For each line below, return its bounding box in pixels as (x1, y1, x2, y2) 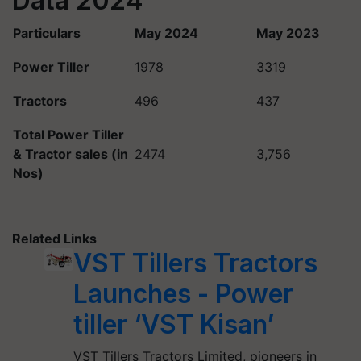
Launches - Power (73, 278, 294, 309)
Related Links (12, 230, 97, 247)
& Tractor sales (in (13, 146, 128, 162)
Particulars (13, 25, 81, 41)
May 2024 (135, 25, 198, 41)
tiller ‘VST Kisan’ (73, 309, 275, 340)
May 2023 (256, 25, 320, 41)
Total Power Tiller (13, 127, 124, 143)
